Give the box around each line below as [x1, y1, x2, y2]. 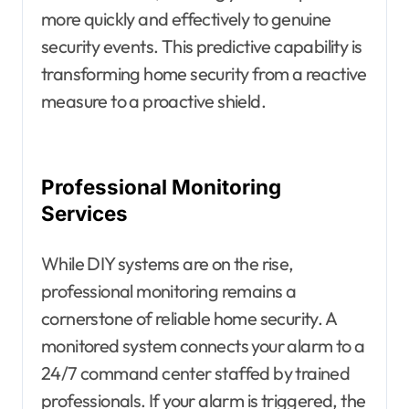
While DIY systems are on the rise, [41, 251, 294, 275]
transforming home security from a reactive [41, 61, 367, 85]
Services [41, 200, 128, 225]
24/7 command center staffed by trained [41, 361, 351, 384]
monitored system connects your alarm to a [41, 333, 365, 357]
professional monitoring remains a [41, 278, 297, 302]
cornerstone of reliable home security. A [41, 306, 336, 330]
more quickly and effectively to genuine [41, 6, 331, 30]
